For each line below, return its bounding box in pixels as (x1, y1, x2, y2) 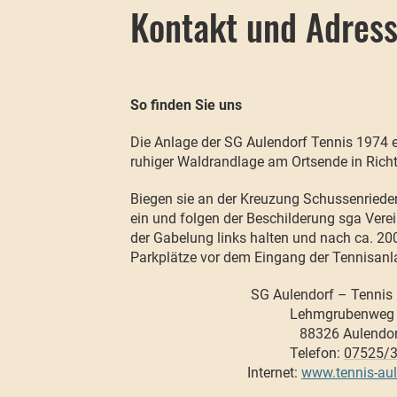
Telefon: (289, 345, 344, 362)
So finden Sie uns (130, 97, 242, 113)
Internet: (246, 364, 301, 381)
